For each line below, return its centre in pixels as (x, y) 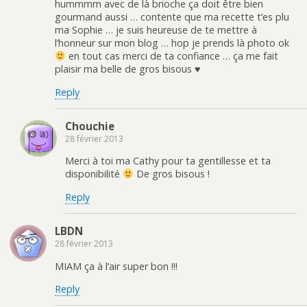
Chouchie (90, 126)
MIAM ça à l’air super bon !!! (116, 266)
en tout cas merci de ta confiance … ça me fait (172, 56)
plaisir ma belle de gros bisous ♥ (127, 69)
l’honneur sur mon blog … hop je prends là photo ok (172, 43)
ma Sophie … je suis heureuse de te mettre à (156, 30)
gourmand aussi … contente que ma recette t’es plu (172, 17)
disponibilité (94, 174)
